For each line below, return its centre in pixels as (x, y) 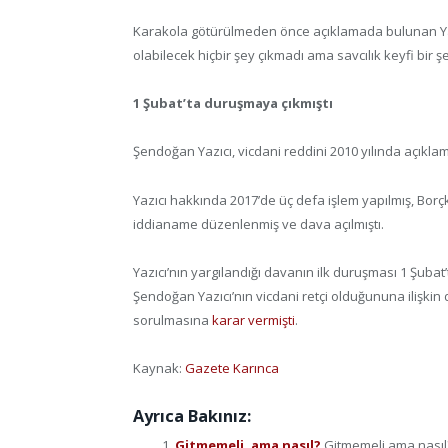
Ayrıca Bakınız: (192, 415)
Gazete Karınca (232, 367)
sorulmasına (172, 319)
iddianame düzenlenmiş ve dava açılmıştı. (258, 223)
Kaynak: (159, 367)
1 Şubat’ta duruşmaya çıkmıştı (233, 103)
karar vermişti (253, 319)
